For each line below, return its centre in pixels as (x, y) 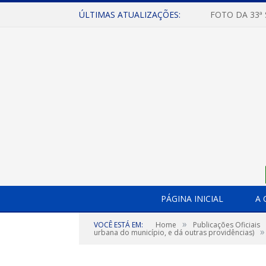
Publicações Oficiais (227, 225)
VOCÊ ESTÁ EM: (118, 225)
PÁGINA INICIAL (192, 199)
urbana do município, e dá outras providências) (174, 232)
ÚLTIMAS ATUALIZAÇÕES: (130, 15)
